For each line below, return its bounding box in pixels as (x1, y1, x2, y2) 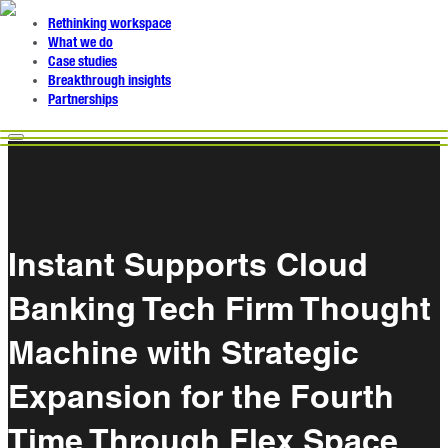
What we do (48, 36, 113, 50)
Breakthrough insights (48, 74, 171, 88)
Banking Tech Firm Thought (8, 289, 431, 328)
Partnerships (48, 93, 118, 107)
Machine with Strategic (8, 333, 359, 372)
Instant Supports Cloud (8, 245, 368, 284)
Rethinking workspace (48, 17, 171, 31)
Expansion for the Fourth (8, 377, 394, 416)
